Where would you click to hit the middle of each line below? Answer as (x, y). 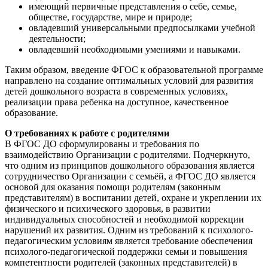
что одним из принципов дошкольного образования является (130, 165)
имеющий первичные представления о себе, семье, (133, 6)
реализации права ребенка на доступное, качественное (117, 102)
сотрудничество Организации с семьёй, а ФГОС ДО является (130, 176)
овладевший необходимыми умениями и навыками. (135, 49)
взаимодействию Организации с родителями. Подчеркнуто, (127, 155)
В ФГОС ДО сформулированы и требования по (102, 144)
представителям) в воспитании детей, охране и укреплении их (133, 198)
